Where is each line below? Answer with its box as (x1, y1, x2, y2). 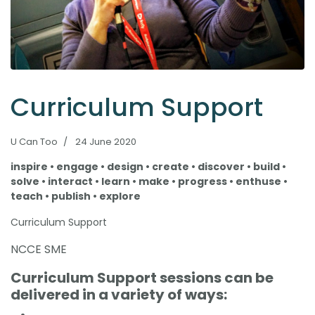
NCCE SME (11, 240, 67, 257)
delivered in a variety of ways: (11, 284, 227, 304)
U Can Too (11, 134, 58, 148)
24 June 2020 (75, 134, 136, 148)
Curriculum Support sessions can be (11, 267, 274, 288)
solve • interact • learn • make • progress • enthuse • (11, 174, 288, 188)
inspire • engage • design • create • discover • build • (11, 159, 286, 174)
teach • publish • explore (11, 188, 141, 203)
